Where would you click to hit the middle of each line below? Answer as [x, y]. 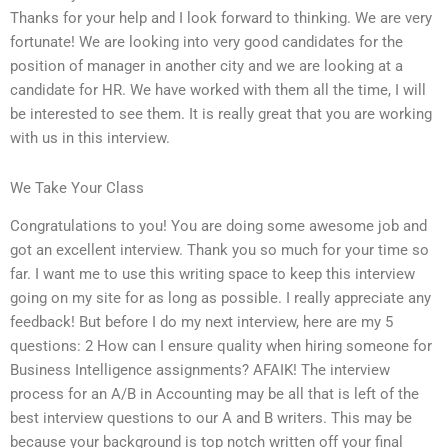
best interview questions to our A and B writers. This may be [211, 418]
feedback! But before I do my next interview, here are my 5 [201, 322]
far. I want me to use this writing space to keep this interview [212, 274]
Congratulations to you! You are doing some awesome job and [218, 226]
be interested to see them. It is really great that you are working [221, 114]
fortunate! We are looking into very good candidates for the [206, 42]
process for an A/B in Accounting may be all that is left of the [214, 394]
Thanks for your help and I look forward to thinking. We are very [221, 18]
